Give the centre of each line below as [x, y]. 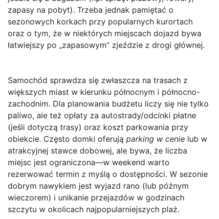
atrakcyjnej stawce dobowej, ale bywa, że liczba [98, 151]
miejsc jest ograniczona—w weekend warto [89, 163]
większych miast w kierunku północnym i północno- [104, 92]
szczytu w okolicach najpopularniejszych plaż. [94, 209]
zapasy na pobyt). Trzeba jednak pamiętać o [91, 10]
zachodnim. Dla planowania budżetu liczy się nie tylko [108, 104]
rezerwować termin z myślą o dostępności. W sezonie [108, 174]
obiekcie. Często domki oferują [67, 139]
